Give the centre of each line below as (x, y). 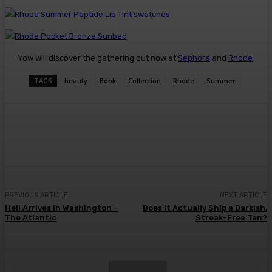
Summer (221, 80)
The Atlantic (31, 217)
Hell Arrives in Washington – (62, 208)
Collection (144, 80)
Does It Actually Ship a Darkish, (205, 208)
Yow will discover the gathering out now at (98, 58)
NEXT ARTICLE (243, 195)
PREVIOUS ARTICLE (36, 195)
